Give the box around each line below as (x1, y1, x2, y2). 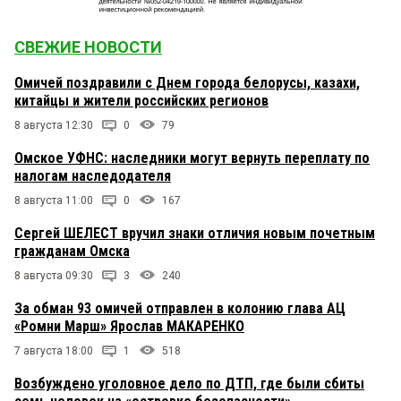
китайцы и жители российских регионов (14, 92, 269, 110)
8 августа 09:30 (14, 269, 93, 283)
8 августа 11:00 (14, 194, 93, 208)
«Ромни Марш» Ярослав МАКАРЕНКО (14, 318, 244, 336)
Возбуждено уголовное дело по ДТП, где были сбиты (14, 375, 364, 393)
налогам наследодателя (14, 167, 171, 185)
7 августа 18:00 (14, 345, 93, 358)
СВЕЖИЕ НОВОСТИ (14, 38, 162, 57)
